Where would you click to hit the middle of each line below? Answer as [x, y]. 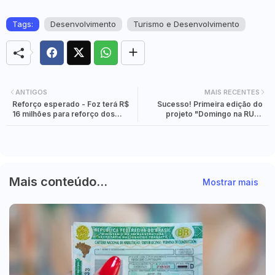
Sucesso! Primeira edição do [210, 104]
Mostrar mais [230, 182]
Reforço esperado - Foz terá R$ [71, 104]
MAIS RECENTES [232, 92]
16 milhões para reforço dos [64, 114]
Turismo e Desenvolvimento [186, 24]
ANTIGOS [31, 92]
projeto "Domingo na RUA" [214, 114]
